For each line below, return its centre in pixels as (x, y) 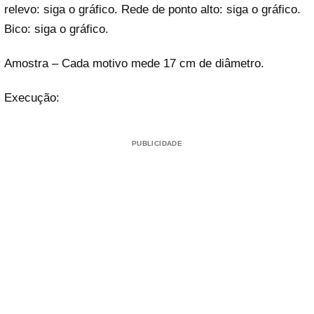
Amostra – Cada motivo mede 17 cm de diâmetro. (134, 63)
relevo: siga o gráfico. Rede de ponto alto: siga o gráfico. (152, 9)
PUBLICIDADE (157, 143)
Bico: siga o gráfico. (56, 29)
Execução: (32, 98)
